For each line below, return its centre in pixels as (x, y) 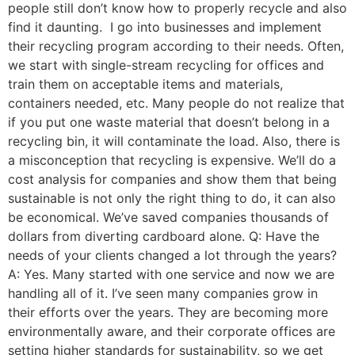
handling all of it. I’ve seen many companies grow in (163, 294)
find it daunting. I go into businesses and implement (165, 27)
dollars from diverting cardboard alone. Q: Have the (164, 237)
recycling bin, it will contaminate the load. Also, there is (174, 141)
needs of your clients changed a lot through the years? (172, 256)
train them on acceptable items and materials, (145, 84)
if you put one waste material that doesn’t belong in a (169, 122)
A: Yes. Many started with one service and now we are (171, 275)
